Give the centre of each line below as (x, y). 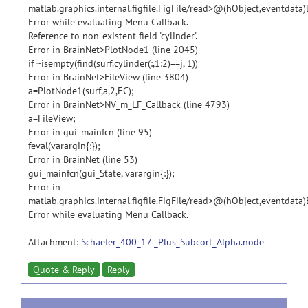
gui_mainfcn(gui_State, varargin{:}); (101, 173)
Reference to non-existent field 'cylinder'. (113, 36)
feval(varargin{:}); (64, 146)
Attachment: (55, 242)
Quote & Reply (64, 269)
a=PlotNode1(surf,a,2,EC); (81, 91)
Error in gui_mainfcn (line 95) (90, 132)
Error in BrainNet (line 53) (83, 159)
